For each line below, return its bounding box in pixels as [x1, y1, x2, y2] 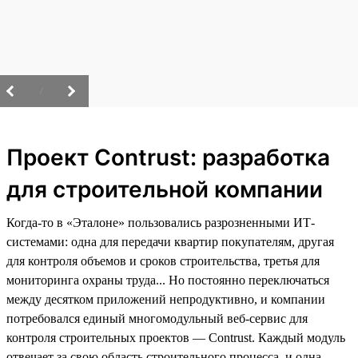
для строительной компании [6, 175, 323, 203]
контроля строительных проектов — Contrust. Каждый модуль [6, 330, 345, 344]
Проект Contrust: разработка [6, 143, 330, 171]
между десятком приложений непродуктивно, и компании [6, 292, 325, 306]
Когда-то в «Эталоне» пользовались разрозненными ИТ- [6, 215, 315, 229]
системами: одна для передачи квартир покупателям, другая [6, 234, 334, 249]
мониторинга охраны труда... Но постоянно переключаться [6, 272, 329, 287]
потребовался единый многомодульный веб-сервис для [6, 311, 308, 325]
